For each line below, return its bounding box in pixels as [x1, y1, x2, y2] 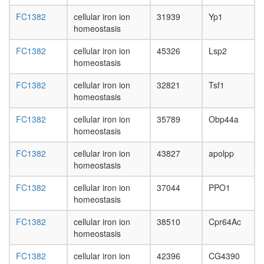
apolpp [209, 147, 234, 160]
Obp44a [209, 113, 239, 126]
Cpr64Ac [209, 216, 241, 228]
